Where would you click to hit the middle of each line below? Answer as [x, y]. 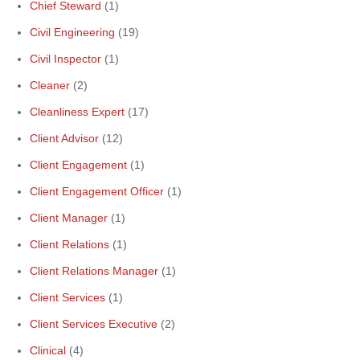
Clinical [48, 350]
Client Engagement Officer [97, 191]
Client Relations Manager [94, 271]
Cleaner [50, 85]
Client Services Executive [94, 324]
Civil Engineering [72, 32]
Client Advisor [64, 138]
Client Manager [69, 218]
